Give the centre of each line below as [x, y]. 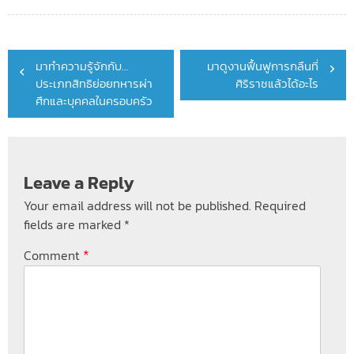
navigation [52, 76]
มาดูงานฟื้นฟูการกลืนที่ [263, 66]
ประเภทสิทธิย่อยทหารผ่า [94, 84]
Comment [53, 255]
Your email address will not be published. [137, 206]
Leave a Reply [79, 183]
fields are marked [74, 225]
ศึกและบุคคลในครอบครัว [94, 101]
